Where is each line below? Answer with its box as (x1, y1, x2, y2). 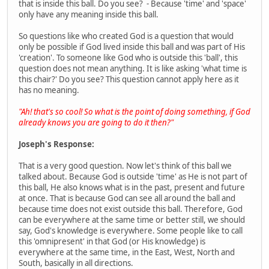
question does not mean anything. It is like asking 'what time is (19, 62, 247, 74)
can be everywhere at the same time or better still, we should (19, 214, 245, 225)
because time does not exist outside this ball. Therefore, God (19, 203, 243, 214)
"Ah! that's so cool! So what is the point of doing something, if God (19, 106, 250, 117)
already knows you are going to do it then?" (19, 116, 174, 128)
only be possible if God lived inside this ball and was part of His (19, 41, 245, 52)
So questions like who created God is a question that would (19, 30, 234, 41)
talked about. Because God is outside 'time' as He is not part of (19, 171, 247, 182)
